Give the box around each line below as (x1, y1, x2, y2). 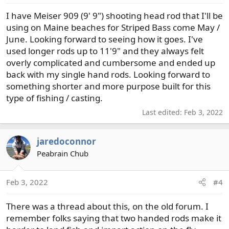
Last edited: (142, 107, 184, 117)
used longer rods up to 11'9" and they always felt (6, 44, 204, 57)
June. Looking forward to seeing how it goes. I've (6, 33, 203, 45)
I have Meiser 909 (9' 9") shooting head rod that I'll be (6, 9, 223, 21)
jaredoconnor (37, 135, 96, 147)
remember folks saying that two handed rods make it (6, 212, 221, 224)
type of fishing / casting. (6, 91, 103, 104)
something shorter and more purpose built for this (6, 80, 211, 92)
